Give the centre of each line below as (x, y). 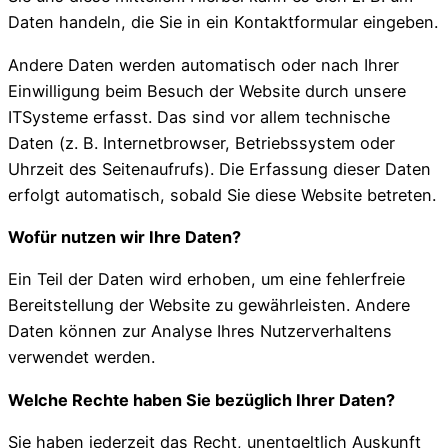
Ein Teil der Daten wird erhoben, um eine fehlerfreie (206, 279)
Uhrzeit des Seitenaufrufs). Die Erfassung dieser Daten (219, 168)
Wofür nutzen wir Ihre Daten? (124, 237)
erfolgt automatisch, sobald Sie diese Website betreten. (222, 194)
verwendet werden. (81, 357)
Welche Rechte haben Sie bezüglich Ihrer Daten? (201, 399)
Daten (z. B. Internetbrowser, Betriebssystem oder (201, 142)
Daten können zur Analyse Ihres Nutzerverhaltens (200, 331)
